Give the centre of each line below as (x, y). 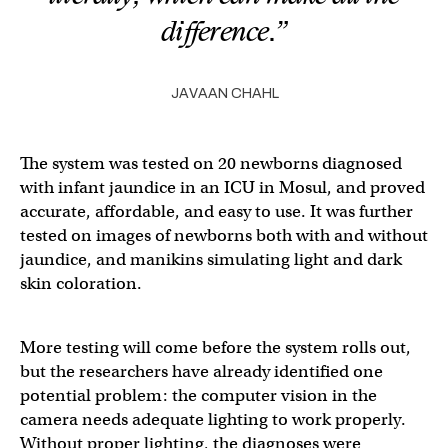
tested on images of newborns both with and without (224, 235)
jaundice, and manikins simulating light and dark (211, 259)
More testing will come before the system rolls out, (215, 347)
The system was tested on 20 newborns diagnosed (211, 163)
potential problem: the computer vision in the (198, 395)
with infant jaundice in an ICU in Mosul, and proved (222, 187)
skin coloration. (81, 283)
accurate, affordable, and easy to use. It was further (216, 211)
